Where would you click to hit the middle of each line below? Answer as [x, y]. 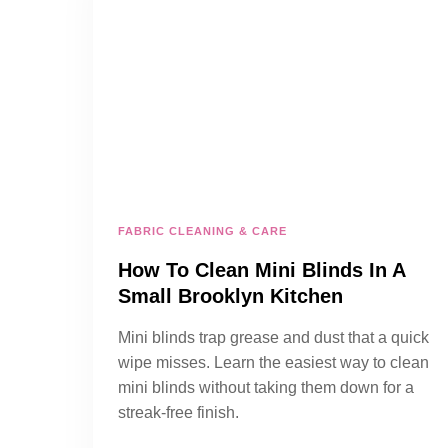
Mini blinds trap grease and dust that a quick [273, 337]
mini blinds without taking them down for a [266, 387]
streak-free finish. [178, 412]
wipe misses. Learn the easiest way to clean [273, 362]
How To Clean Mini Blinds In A [261, 270]
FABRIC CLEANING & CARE [202, 231]
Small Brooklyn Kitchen [230, 296]
